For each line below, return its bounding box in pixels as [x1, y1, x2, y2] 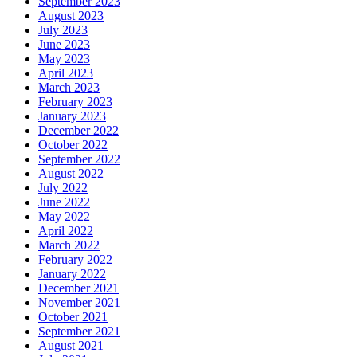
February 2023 [38, 95, 112, 109]
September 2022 [38, 152, 120, 167]
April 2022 [38, 224, 93, 238]
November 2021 [38, 296, 120, 310]
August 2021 [38, 339, 104, 353]
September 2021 [38, 324, 120, 339]
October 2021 [38, 310, 108, 324]
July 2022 [38, 181, 88, 195]
